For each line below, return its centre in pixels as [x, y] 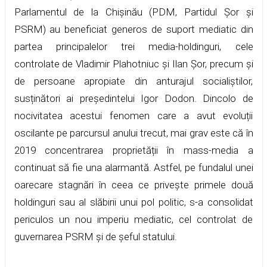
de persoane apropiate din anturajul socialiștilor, [133, 81]
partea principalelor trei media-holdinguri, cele [133, 46]
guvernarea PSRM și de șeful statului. [95, 236]
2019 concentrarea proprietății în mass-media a [133, 150]
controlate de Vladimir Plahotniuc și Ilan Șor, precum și [133, 63]
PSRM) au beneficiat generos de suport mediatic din [133, 29]
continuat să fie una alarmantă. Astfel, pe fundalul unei [133, 167]
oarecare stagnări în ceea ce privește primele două [133, 184]
